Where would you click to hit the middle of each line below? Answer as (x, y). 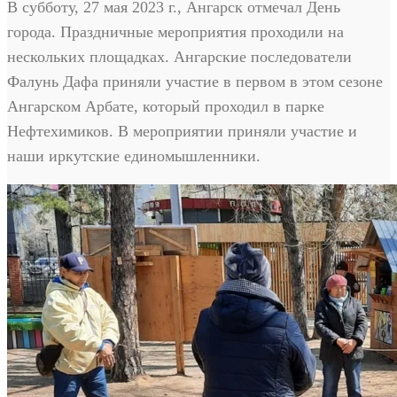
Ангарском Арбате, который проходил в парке (166, 106)
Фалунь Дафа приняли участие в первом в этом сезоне (195, 81)
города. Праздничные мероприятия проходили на (175, 31)
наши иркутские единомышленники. (134, 156)
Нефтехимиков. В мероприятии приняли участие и (182, 131)
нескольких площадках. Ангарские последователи (179, 56)
